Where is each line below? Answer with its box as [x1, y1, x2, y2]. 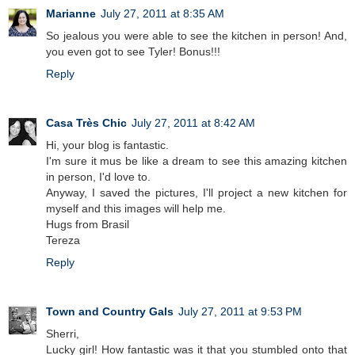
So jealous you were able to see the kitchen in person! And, [46, 29, 347, 42]
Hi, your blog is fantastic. [46, 138, 169, 151]
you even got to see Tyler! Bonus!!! [46, 44, 220, 58]
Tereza [46, 233, 80, 246]
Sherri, [46, 326, 79, 340]
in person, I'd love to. [46, 170, 151, 183]
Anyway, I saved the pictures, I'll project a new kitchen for [46, 185, 347, 199]
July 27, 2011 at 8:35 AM [101, 6, 224, 20]
